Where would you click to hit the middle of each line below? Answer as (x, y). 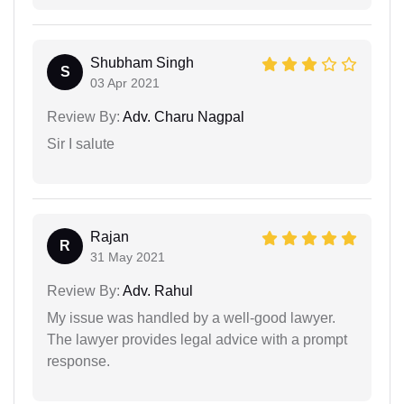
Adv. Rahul (156, 291)
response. (78, 362)
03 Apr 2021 (125, 83)
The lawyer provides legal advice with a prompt (197, 340)
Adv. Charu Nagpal (182, 117)
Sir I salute (81, 144)
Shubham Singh (142, 63)
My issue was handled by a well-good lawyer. (191, 318)
